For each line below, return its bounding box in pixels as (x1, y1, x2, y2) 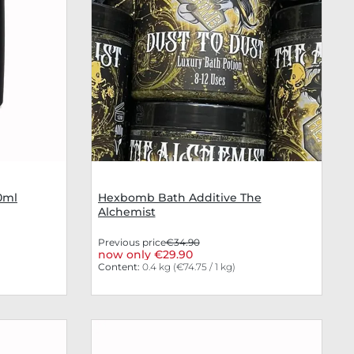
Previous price (97, 236, 166, 249)
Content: (97, 261, 142, 273)
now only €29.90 (97, 247, 193, 262)
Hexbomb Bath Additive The (97, 190, 262, 205)
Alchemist (97, 205, 156, 220)
